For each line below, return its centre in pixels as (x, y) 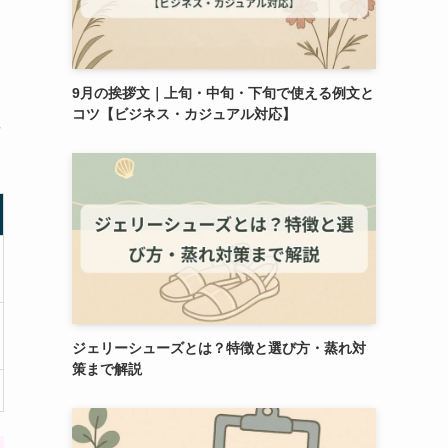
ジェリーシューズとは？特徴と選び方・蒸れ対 (219, 347)
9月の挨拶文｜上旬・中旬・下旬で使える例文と (223, 92)
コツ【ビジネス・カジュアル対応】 (184, 113)
